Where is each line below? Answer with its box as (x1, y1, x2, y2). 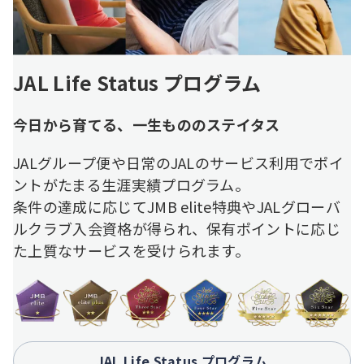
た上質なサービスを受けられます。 (13, 240, 250, 262)
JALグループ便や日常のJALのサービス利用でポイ (13, 152, 344, 174)
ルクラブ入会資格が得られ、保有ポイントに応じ (13, 218, 341, 240)
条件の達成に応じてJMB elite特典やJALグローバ (13, 196, 340, 218)
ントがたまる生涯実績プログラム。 (13, 174, 250, 196)
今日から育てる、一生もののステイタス (13, 114, 280, 136)
